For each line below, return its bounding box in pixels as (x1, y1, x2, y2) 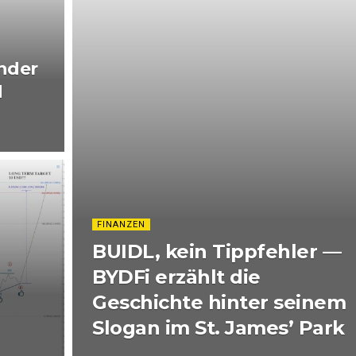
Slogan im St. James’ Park (92, 316, 345, 339)
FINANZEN (97, 219, 145, 230)
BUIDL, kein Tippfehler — (92, 240, 342, 263)
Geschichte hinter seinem (92, 291, 346, 314)
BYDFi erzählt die (92, 265, 261, 288)
